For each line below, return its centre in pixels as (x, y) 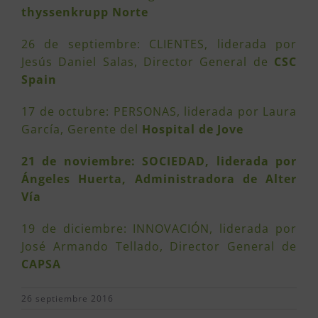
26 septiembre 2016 (67, 298)
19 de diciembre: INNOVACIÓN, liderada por (159, 228)
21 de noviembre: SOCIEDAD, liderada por (159, 161)
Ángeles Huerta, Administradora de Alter (159, 179)
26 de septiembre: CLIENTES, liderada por (159, 44)
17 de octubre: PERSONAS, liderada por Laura (159, 111)
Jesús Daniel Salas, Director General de (148, 61)
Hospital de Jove (193, 129)
